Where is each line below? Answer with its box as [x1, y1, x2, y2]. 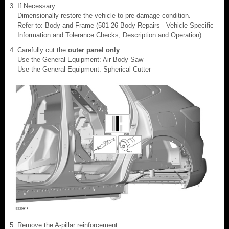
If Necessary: [17, 2, 57, 10]
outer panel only [68, 45, 120, 54]
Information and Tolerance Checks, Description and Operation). [17, 31, 203, 39]
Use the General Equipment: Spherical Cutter [17, 65, 151, 73]
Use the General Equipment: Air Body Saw [17, 55, 143, 63]
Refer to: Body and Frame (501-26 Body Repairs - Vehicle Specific [17, 21, 214, 29]
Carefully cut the [17, 45, 68, 54]
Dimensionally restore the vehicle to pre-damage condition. [17, 11, 191, 19]
